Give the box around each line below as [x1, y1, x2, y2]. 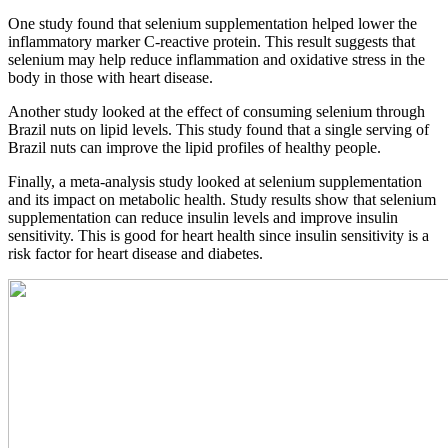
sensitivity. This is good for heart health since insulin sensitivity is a [8, 227, 429, 245]
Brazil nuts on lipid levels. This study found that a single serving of [8, 121, 429, 139]
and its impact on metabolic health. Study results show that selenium [8, 191, 436, 209]
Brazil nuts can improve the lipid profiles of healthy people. [8, 139, 381, 157]
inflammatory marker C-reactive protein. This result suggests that [8, 33, 415, 51]
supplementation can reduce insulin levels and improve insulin [8, 209, 398, 227]
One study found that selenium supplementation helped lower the [8, 15, 417, 33]
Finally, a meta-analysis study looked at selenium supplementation [8, 173, 422, 191]
